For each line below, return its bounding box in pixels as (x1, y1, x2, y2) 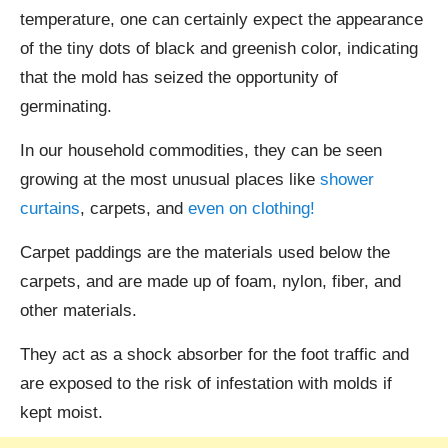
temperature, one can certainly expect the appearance (20, 10, 423, 30)
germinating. (20, 97, 112, 117)
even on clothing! (188, 199, 315, 219)
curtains (20, 199, 80, 219)
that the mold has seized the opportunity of (20, 68, 338, 88)
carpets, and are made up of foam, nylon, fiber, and (20, 272, 401, 292)
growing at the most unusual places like (20, 170, 320, 190)
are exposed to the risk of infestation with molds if (20, 374, 392, 394)
